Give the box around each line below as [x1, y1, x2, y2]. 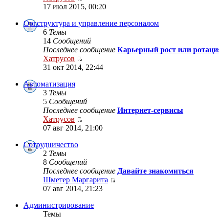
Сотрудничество [23, 140, 78, 149]
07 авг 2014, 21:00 [43, 124, 103, 132]
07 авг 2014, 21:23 [43, 184, 103, 193]
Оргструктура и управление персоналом [23, 19, 159, 28]
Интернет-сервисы [117, 106, 183, 115]
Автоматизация [23, 80, 75, 88]
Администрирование [23, 201, 94, 210]
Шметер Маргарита [43, 175, 108, 184]
